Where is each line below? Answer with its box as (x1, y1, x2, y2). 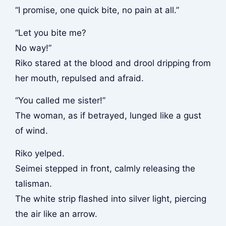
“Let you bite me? (15, 27, 86, 38)
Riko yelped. (15, 148, 65, 158)
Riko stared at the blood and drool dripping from (15, 58, 211, 68)
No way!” (15, 42, 51, 53)
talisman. (15, 178, 52, 189)
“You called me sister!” (15, 95, 105, 106)
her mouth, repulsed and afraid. (15, 73, 144, 83)
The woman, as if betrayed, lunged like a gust (15, 110, 201, 121)
